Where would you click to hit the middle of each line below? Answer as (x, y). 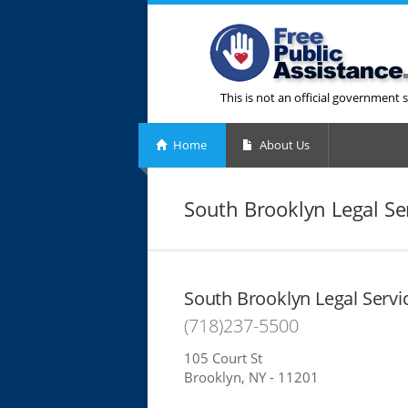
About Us (283, 145)
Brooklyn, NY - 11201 (251, 377)
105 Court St (223, 358)
